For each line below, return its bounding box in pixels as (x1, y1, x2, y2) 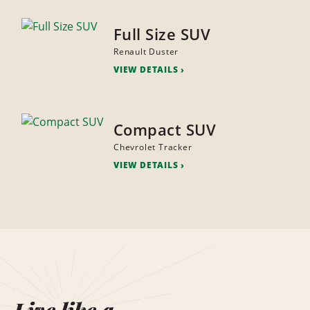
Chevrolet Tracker (113, 141, 192, 154)
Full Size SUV (113, 24, 211, 45)
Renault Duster (113, 46, 179, 58)
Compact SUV (113, 119, 217, 140)
